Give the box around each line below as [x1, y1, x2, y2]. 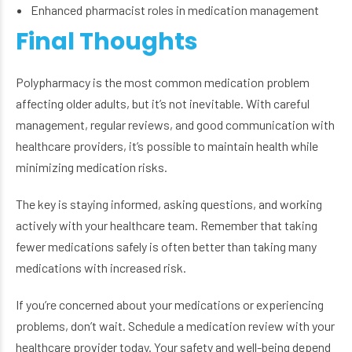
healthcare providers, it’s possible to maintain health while [16, 138, 318, 154]
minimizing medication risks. [16, 159, 167, 175]
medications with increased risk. [16, 260, 186, 276]
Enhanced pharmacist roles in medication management [31, 2, 320, 18]
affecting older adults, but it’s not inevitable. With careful [16, 96, 310, 112]
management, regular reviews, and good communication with [16, 117, 335, 133]
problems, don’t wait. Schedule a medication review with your [16, 318, 335, 334]
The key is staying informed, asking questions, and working [16, 196, 322, 212]
